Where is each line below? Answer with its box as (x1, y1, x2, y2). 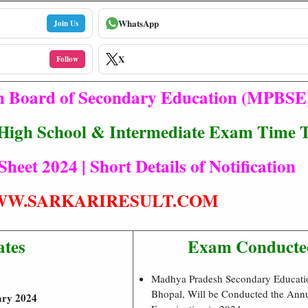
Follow (56, 53, 79, 65)
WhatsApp (118, 16, 159, 30)
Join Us (54, 17, 79, 29)
